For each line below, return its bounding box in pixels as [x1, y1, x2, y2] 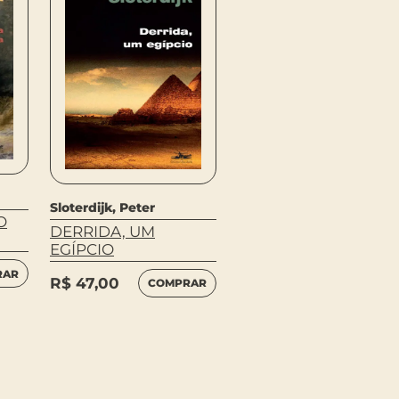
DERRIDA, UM [50, 222, 155, 240]
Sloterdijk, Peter [50, 199, 155, 216]
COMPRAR [147, 276, 207, 290]
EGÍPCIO [50, 240, 114, 258]
